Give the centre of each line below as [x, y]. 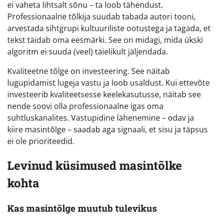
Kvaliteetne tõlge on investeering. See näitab [89, 71]
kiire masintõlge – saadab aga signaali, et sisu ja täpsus [108, 130]
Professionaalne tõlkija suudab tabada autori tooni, [101, 17]
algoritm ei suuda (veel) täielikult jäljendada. [88, 52]
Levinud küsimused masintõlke [95, 166]
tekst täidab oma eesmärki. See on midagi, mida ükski [105, 40]
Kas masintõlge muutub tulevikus [82, 208]
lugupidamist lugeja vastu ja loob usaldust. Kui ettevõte [109, 83]
